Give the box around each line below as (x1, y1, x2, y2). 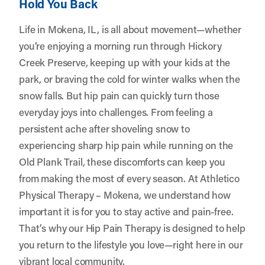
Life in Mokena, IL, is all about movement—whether (19, 22, 242, 35)
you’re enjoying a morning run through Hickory (19, 38, 222, 52)
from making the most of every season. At (19, 171, 201, 185)
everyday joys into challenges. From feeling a (19, 105, 213, 118)
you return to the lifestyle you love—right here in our (19, 237, 243, 251)
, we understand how (139, 188, 231, 201)
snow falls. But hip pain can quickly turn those (19, 88, 219, 102)
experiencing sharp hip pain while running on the (19, 138, 234, 151)
